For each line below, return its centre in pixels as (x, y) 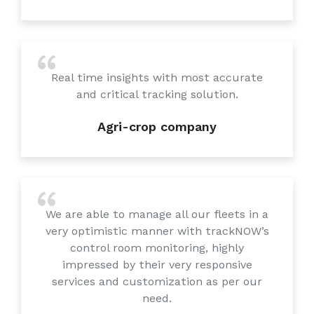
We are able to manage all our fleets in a (157, 214)
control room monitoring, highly (157, 247)
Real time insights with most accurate (157, 77)
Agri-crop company (157, 126)
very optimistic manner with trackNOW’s (157, 231)
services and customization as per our (157, 281)
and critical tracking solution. (157, 94)
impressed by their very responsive (157, 264)
